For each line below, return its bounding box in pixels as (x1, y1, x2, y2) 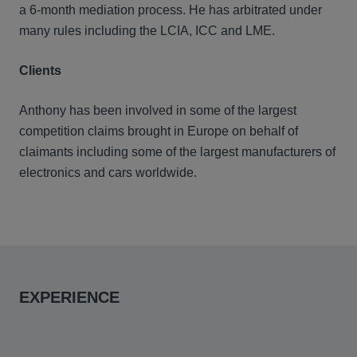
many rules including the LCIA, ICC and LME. (19, 24, 275, 37)
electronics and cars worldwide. (19, 166, 197, 179)
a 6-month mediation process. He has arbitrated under (19, 3, 322, 17)
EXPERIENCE (19, 288, 120, 306)
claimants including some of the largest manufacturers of (19, 145, 335, 159)
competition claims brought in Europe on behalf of (19, 124, 298, 138)
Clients (19, 64, 61, 77)
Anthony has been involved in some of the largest (19, 104, 296, 117)
